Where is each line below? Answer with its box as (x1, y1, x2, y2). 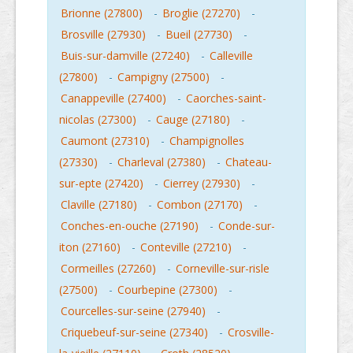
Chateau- (225, 154, 272, 170)
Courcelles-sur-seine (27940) (61, 303, 206, 319)
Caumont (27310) (61, 133, 150, 149)
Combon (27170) (157, 197, 243, 213)
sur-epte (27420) (59, 176, 143, 191)
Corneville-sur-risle (176, 261, 269, 277)
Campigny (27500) (117, 69, 210, 85)
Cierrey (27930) (163, 176, 240, 191)
